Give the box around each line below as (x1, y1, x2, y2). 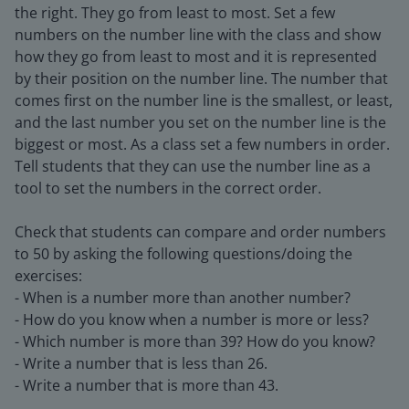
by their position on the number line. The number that (15, 68, 388, 89)
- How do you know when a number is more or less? (15, 309, 369, 330)
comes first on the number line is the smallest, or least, (15, 90, 393, 110)
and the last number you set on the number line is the (15, 112, 386, 132)
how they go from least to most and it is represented (15, 47, 377, 67)
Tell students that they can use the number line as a (15, 156, 371, 176)
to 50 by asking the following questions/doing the (15, 244, 352, 264)
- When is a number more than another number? (15, 288, 351, 308)
